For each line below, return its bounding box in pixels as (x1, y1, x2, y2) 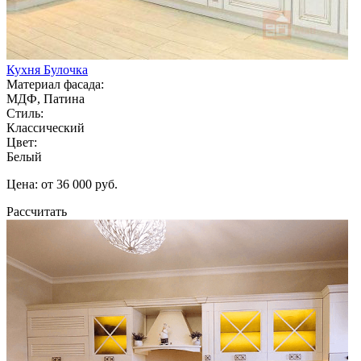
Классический (6, 120, 85, 135)
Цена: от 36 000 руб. (6, 176, 118, 191)
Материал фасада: (6, 77, 104, 91)
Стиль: (6, 106, 44, 120)
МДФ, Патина (6, 91, 85, 106)
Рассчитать (6, 204, 67, 218)
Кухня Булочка (6, 62, 88, 77)
